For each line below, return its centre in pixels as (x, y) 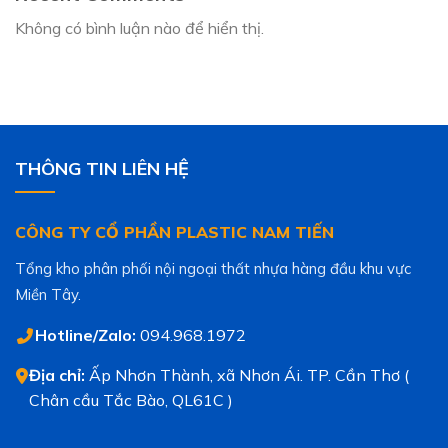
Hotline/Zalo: (85, 334)
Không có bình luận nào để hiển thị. (139, 27)
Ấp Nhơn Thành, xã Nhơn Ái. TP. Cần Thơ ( (246, 374)
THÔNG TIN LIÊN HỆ (102, 168)
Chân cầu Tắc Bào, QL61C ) (130, 399)
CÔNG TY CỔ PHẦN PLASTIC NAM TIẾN (174, 231)
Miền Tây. (48, 294)
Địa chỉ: (56, 374)
